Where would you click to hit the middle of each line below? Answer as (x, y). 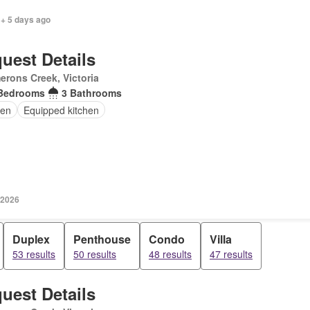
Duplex (31, 239)
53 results (34, 254)
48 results (170, 254)
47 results (231, 254)
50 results (95, 254)
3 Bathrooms (91, 93)
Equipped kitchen (61, 110)
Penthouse (102, 239)
